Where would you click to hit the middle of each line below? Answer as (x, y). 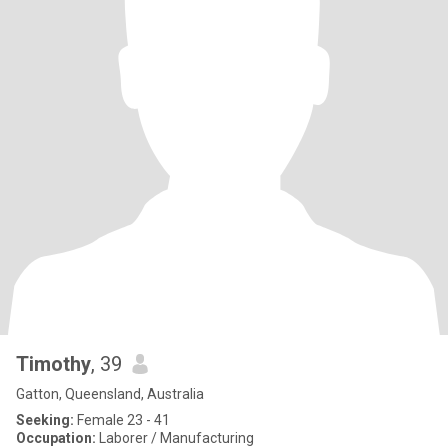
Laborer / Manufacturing (175, 438)
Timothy (53, 364)
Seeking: (45, 420)
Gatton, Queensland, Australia (110, 394)
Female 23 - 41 (122, 420)
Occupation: (56, 438)
